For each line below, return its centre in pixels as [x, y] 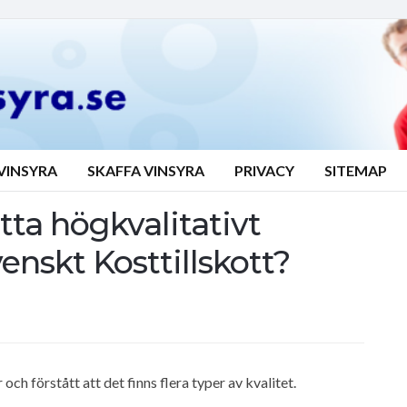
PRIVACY [264, 170]
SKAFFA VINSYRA [146, 170]
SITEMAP [356, 170]
